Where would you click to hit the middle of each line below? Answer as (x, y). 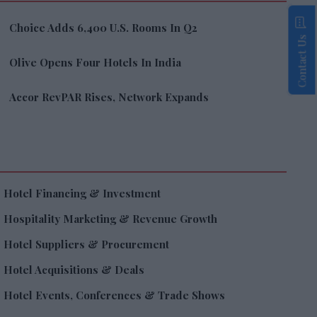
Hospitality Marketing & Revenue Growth (111, 219)
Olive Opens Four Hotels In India (96, 63)
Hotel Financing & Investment (82, 194)
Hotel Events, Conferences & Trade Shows (115, 295)
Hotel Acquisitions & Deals (74, 270)
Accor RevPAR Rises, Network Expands (109, 97)
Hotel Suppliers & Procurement (87, 244)
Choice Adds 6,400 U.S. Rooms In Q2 (104, 28)
